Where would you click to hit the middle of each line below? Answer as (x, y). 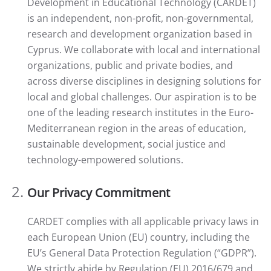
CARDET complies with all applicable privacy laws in (143, 221)
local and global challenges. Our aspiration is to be (142, 97)
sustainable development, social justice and (126, 144)
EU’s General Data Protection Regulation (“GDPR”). (142, 253)
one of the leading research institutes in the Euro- (140, 113)
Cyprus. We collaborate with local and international (144, 50)
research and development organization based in (140, 34)
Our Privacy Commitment (99, 193)
